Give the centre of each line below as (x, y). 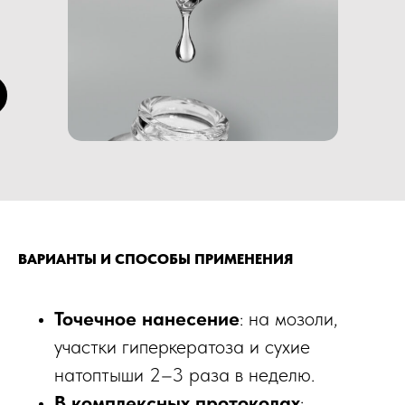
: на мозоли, (289, 319)
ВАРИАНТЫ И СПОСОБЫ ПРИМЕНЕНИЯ (155, 259)
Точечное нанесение (147, 319)
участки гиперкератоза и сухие (182, 347)
